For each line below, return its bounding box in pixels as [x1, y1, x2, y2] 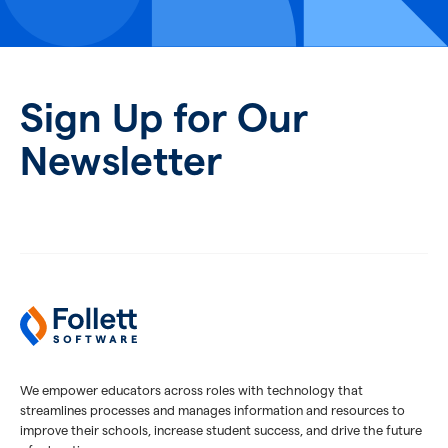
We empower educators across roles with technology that [20, 382, 363, 397]
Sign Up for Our [20, 95, 308, 140]
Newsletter [20, 138, 222, 183]
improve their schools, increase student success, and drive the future [20, 422, 422, 437]
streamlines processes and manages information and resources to [20, 402, 405, 417]
